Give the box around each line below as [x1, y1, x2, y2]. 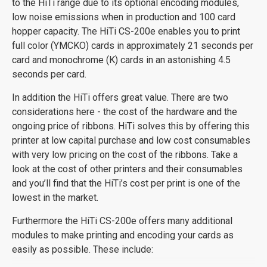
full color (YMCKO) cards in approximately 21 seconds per [12, 39, 253, 51]
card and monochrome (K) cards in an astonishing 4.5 [12, 54, 231, 66]
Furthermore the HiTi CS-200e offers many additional [12, 215, 232, 226]
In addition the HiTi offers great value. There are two [12, 91, 228, 103]
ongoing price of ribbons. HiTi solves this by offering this [12, 120, 250, 132]
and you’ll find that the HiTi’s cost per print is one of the [12, 177, 240, 189]
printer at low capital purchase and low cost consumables [12, 134, 250, 146]
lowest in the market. [12, 191, 98, 203]
